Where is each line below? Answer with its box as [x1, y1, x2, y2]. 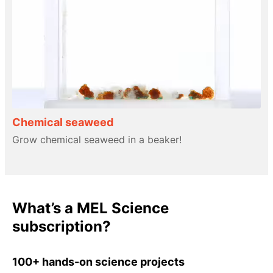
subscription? [12, 217, 111, 235]
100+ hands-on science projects [12, 255, 185, 268]
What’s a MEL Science [12, 199, 169, 217]
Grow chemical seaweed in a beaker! [12, 133, 182, 146]
